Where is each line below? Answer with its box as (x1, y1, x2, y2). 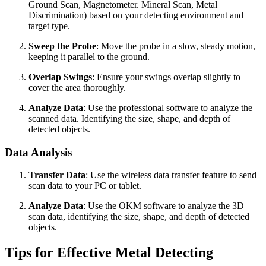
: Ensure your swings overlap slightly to (92, 72, 240, 83)
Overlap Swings (28, 72, 92, 83)
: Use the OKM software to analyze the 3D (83, 201, 244, 211)
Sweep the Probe (28, 41, 96, 52)
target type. (28, 21, 70, 31)
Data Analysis (5, 145, 72, 159)
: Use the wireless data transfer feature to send (85, 170, 256, 180)
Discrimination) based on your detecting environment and (28, 10, 243, 21)
